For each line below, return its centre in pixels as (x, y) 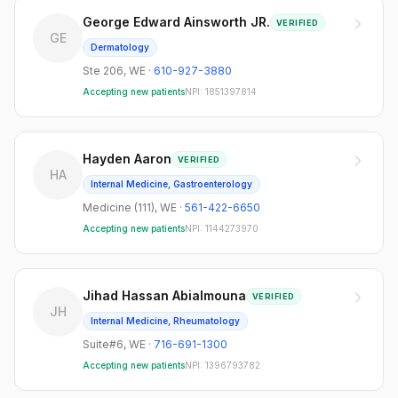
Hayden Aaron (127, 159)
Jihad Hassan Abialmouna (164, 295)
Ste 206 (103, 71)
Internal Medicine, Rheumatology (165, 321)
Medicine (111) (119, 207)
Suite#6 (103, 344)
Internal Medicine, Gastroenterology (171, 184)
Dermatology (120, 47)
